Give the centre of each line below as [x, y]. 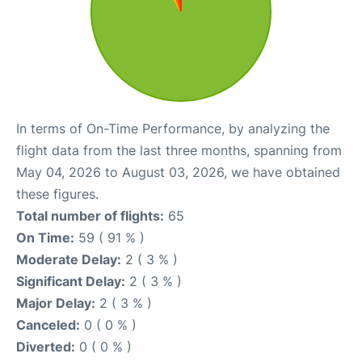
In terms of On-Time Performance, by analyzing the [173, 128]
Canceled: [48, 324]
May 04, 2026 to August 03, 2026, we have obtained [178, 172]
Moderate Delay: [69, 259]
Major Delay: [56, 303]
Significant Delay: [71, 281]
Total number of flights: [90, 215]
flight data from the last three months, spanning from [179, 150]
